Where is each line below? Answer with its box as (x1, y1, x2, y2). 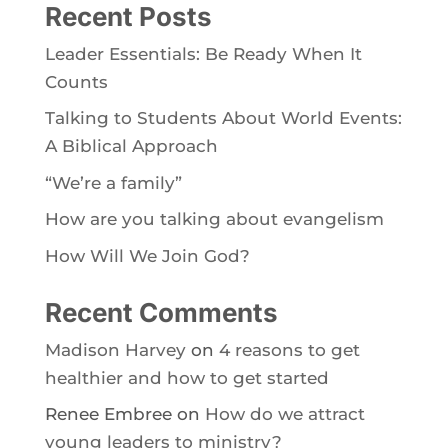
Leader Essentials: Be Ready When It (44, 43, 362, 64)
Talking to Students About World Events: (44, 108, 402, 129)
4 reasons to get (218, 339, 360, 360)
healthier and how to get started (44, 367, 329, 388)
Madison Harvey (44, 339, 186, 360)
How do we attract (204, 404, 365, 425)
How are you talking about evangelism (44, 209, 384, 230)
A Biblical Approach (44, 136, 218, 157)
